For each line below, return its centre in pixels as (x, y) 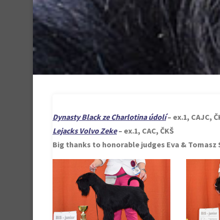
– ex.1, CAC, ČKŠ (145, 131)
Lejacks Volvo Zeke (85, 131)
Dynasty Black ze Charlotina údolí (109, 117)
